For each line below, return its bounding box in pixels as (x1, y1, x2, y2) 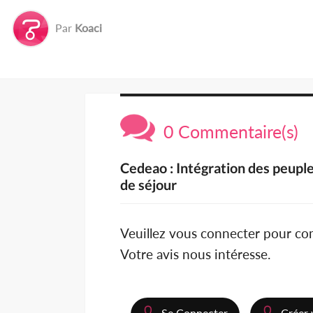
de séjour (120, 176, 177, 194)
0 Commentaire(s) (155, 121, 298, 143)
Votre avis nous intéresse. (120, 246, 270, 263)
